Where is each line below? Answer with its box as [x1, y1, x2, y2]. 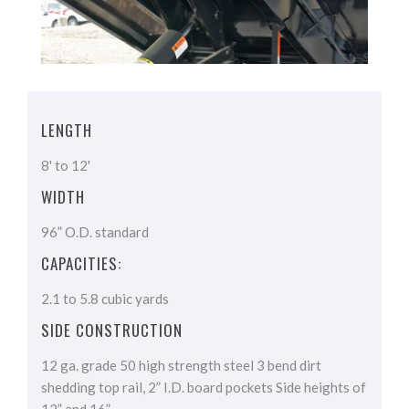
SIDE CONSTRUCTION [41, 319, 184, 342]
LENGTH [41, 119, 93, 142]
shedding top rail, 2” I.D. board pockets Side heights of [41, 379, 366, 396]
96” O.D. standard [41, 224, 149, 241]
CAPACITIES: [41, 252, 122, 276]
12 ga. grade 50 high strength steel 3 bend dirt [41, 357, 321, 374]
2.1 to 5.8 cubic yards [41, 290, 169, 308]
